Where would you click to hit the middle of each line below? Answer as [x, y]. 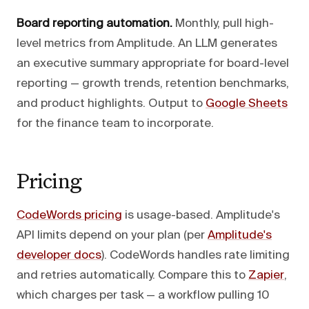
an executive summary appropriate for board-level [153, 63]
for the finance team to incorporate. [115, 123]
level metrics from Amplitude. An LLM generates [147, 43]
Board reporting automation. [94, 23]
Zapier [266, 275]
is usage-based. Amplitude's [201, 215]
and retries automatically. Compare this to [132, 275]
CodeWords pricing [69, 215]
